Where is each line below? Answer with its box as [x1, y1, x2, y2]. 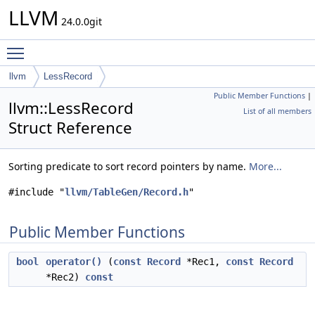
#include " [8, 186, 65, 198]
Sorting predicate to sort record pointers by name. [8, 160, 249, 173]
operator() [46, 256, 102, 267]
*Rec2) [46, 271, 85, 283]
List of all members [243, 106, 311, 116]
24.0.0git [58, 15, 102, 28]
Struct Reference [8, 117, 132, 139]
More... [249, 160, 282, 173]
